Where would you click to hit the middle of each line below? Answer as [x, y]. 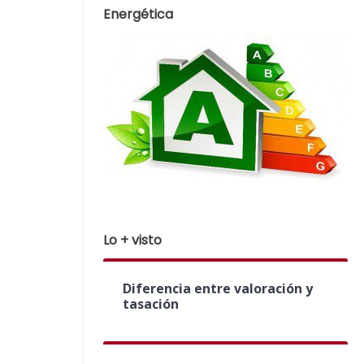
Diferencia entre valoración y [218, 288]
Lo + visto [132, 240]
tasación [151, 304]
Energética [138, 14]
